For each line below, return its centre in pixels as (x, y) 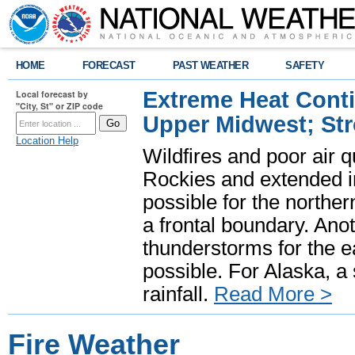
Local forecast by (52, 94)
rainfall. (178, 294)
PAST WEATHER (210, 65)
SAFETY (305, 65)
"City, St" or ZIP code (59, 106)
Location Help (47, 141)
